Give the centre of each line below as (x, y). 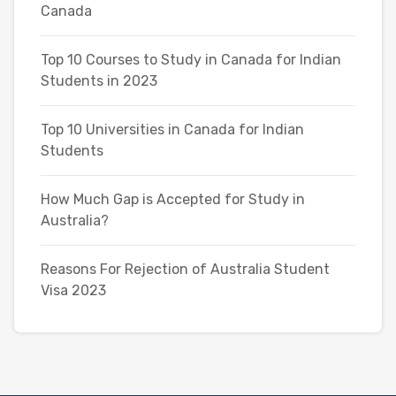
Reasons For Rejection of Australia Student (185, 270)
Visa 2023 (73, 291)
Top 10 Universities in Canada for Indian (172, 130)
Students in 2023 (99, 81)
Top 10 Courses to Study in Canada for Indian (191, 60)
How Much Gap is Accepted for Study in (173, 200)
